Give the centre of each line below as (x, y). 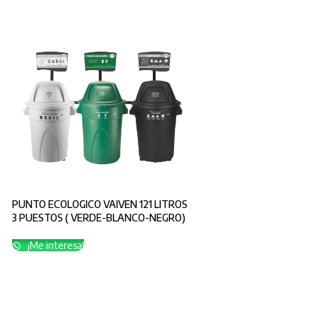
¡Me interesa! (55, 246)
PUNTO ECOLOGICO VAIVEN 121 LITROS (100, 204)
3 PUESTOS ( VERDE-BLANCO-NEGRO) (99, 218)
